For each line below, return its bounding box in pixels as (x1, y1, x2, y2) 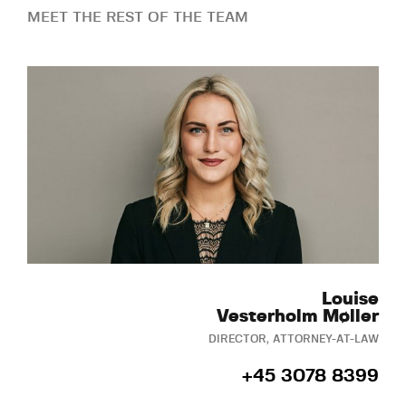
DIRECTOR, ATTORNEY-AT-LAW (208, 333, 379, 345)
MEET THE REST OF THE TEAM (27, 9, 248, 24)
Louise (322, 290, 379, 309)
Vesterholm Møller (217, 307, 379, 326)
